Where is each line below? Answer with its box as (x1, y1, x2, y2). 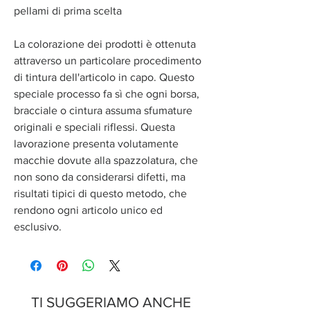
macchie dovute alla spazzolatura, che (14, 154, 198, 167)
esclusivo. (14, 221, 62, 233)
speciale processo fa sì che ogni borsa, (14, 88, 199, 100)
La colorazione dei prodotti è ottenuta (14, 38, 196, 51)
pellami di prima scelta (14, 5, 122, 17)
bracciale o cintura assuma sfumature (14, 104, 192, 117)
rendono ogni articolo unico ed (14, 204, 163, 217)
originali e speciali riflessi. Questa (14, 121, 175, 134)
